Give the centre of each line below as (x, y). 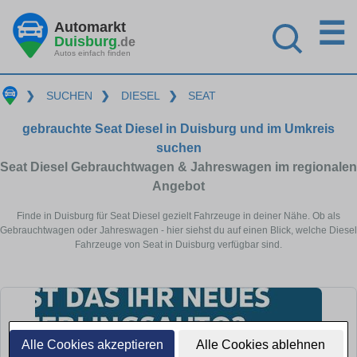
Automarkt (90, 27)
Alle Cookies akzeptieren (92, 345)
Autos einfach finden (92, 53)
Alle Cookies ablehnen (261, 345)
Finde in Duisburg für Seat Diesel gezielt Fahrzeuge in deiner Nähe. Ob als (178, 216)
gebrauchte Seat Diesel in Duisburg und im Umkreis (178, 128)
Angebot (178, 186)
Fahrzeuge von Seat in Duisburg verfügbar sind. (178, 244)
